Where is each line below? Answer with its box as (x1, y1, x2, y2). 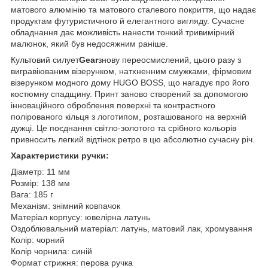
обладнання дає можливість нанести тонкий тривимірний (11, 27, 234, 37)
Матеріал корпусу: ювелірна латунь (11, 212, 150, 222)
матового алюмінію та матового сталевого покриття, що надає (11, 4, 256, 14)
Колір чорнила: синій (11, 246, 92, 256)
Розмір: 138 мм (11, 178, 70, 188)
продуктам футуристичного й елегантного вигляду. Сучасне (11, 16, 245, 26)
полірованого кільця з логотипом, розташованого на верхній (11, 111, 246, 121)
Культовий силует (11, 54, 79, 65)
